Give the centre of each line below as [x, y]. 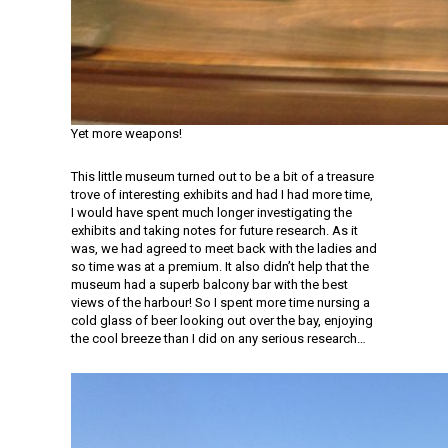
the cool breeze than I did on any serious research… [218, 338]
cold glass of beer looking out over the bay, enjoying [222, 320]
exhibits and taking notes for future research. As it [214, 230]
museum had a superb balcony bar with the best [209, 284]
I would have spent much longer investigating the [211, 212]
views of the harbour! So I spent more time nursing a [220, 302]
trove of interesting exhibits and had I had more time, [222, 194]
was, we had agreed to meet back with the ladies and [224, 248]
